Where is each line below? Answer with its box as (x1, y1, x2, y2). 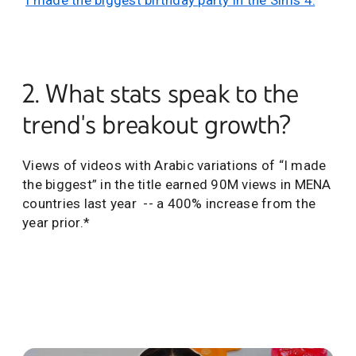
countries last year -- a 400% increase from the (22, 195, 315, 212)
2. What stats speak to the (22, 77, 299, 110)
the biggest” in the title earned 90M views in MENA (22, 176, 331, 193)
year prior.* (22, 215, 90, 231)
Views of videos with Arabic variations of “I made (22, 157, 327, 174)
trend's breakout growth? (22, 108, 296, 141)
